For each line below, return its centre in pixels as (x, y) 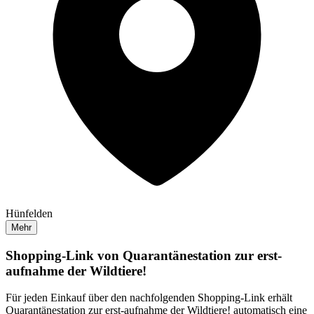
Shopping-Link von (64, 255)
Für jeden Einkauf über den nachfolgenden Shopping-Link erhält (149, 298)
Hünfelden (29, 213)
